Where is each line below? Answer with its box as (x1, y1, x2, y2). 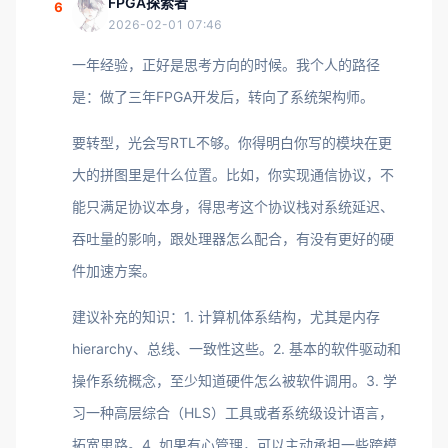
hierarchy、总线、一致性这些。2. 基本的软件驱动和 (72, 340, 401, 357)
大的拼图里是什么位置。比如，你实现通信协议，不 (72, 166, 394, 183)
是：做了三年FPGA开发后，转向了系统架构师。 (72, 88, 374, 105)
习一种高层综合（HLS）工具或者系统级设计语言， (72, 404, 393, 421)
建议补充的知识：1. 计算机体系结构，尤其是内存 (72, 308, 380, 325)
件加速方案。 (72, 262, 156, 279)
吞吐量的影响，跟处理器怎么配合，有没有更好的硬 (72, 230, 394, 247)
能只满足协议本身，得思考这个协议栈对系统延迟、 (72, 198, 394, 215)
